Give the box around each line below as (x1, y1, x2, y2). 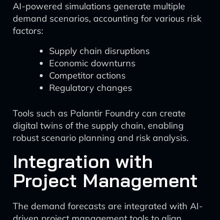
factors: (13, 25, 43, 36)
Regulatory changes (49, 82, 132, 93)
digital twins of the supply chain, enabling (13, 120, 184, 131)
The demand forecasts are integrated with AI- (13, 200, 203, 212)
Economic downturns (49, 57, 136, 69)
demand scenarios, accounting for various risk (13, 13, 201, 24)
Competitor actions (49, 70, 126, 81)
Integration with (13, 149, 153, 173)
